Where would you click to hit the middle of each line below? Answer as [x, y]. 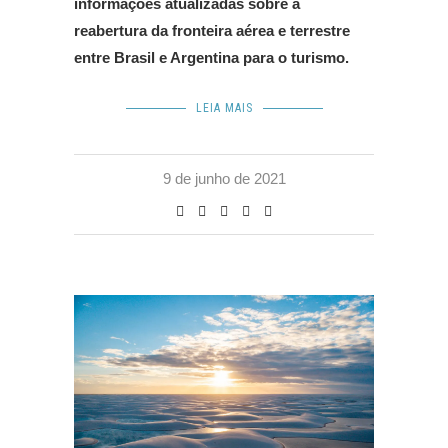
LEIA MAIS [224, 108]
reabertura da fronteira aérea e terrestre [212, 31]
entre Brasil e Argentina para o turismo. [211, 58]
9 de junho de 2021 [224, 179]
